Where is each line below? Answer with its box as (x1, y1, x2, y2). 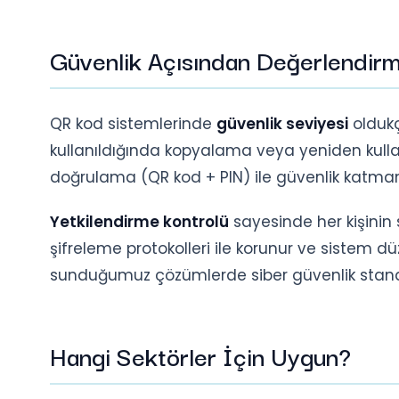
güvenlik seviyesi (216, 113, 348, 135)
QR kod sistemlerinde (50, 113, 216, 135)
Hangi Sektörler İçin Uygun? (50, 336, 351, 375)
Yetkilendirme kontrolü (50, 211, 229, 233)
